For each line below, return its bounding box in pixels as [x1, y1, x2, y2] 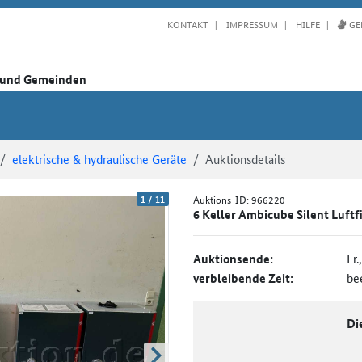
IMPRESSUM [224, 15, 278, 32]
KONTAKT [167, 15, 208, 32]
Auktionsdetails [205, 149, 285, 167]
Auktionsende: [193, 249, 273, 267]
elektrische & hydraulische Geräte [12, 149, 187, 167]
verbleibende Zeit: [193, 268, 293, 287]
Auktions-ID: [193, 191, 251, 207]
